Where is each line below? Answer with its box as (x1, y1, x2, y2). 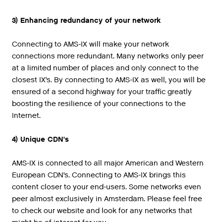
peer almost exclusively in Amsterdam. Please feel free (12, 194, 202, 204)
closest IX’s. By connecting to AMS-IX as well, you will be (12, 75, 206, 85)
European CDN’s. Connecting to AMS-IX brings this (12, 170, 186, 180)
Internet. (12, 111, 41, 120)
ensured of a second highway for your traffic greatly (12, 87, 192, 97)
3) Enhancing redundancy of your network (12, 15, 161, 25)
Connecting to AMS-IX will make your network (12, 39, 169, 49)
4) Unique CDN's (12, 134, 69, 144)
